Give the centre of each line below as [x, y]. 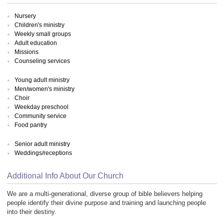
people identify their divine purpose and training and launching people [106, 203]
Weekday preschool [41, 107]
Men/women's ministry [44, 89]
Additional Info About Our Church [65, 175]
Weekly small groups [43, 34]
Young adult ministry [42, 80]
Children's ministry [39, 25]
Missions [26, 52]
